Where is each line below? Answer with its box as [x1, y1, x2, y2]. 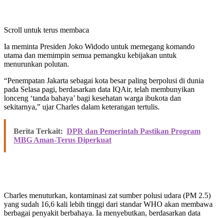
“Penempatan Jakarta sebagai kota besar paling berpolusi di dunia [4, 76, 204, 85]
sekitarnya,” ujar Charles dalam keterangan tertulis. [4, 103, 160, 111]
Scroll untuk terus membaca [4, 26, 89, 35]
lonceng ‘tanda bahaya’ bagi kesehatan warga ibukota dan [4, 94, 181, 103]
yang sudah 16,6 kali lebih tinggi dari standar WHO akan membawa [4, 200, 213, 209]
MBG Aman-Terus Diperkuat [14, 136, 111, 145]
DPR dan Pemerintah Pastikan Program [67, 127, 200, 136]
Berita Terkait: [14, 127, 63, 136]
